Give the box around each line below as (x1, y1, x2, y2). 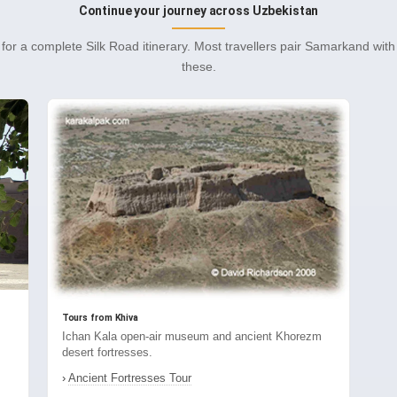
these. (181, 59, 216, 74)
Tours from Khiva (61, 311, 138, 323)
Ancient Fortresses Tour (67, 370, 191, 385)
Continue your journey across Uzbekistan (78, 4, 319, 18)
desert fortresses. (61, 345, 152, 359)
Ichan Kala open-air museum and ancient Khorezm (61, 329, 322, 343)
